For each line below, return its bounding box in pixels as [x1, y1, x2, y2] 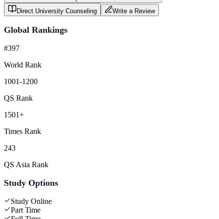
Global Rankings [4, 24, 67, 35]
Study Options [4, 177, 58, 188]
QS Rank [4, 93, 33, 102]
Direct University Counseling [17, 7, 97, 15]
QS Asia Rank [4, 160, 48, 169]
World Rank [4, 60, 42, 69]
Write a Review [112, 7, 155, 15]
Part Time [11, 205, 41, 214]
